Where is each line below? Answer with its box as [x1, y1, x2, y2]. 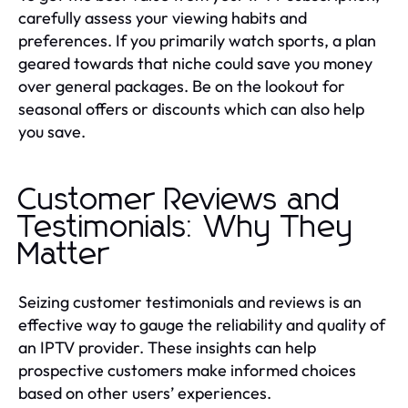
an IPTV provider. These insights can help [18, 336, 316, 358]
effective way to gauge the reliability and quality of [18, 313, 385, 335]
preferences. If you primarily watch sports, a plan [18, 29, 376, 51]
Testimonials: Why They [18, 211, 354, 243]
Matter [18, 239, 110, 270]
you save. [18, 120, 86, 142]
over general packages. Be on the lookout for [18, 75, 345, 97]
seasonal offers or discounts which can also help [18, 97, 364, 119]
